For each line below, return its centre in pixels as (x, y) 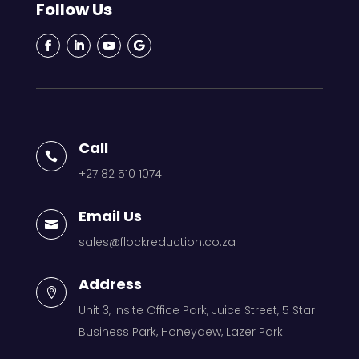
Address (110, 284)
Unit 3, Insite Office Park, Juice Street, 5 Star (196, 310)
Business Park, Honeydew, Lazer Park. (182, 332)
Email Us (110, 216)
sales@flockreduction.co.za (157, 242)
